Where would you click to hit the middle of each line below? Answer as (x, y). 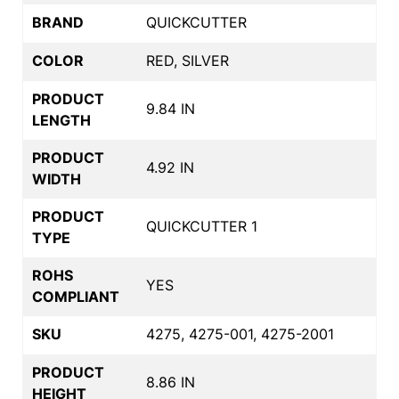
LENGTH (61, 120)
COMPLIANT (76, 296)
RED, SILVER (187, 60)
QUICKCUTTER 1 (202, 226)
